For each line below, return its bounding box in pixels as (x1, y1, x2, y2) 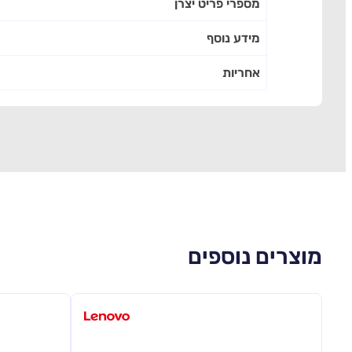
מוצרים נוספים (188, 242, 322, 269)
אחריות (222, 65, 260, 81)
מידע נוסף (207, 31, 260, 46)
